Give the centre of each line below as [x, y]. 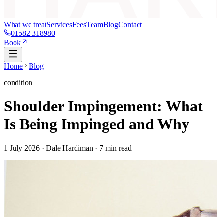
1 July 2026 [22, 148]
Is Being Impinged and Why [97, 124]
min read [117, 148]
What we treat [25, 24]
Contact [130, 24]
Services [59, 24]
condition [18, 83]
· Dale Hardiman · [70, 148]
